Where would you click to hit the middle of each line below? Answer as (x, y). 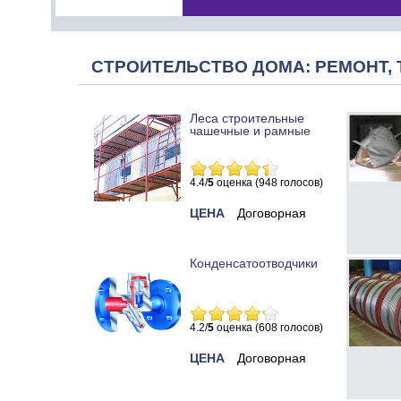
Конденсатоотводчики (254, 264)
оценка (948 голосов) (269, 183)
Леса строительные (247, 119)
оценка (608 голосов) (269, 328)
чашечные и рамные (250, 131)
